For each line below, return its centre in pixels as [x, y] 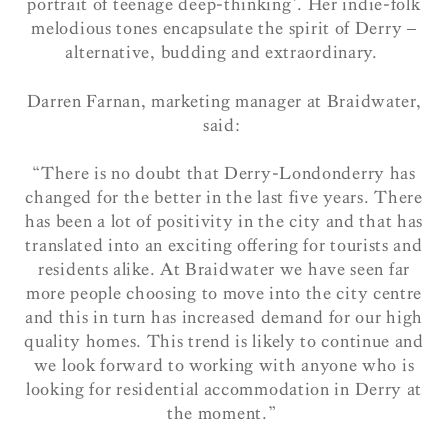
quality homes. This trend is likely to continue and [224, 342]
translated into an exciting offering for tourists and [224, 246]
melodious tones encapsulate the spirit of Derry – [224, 29]
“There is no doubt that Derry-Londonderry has [224, 174]
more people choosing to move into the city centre [224, 294]
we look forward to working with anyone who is [224, 366]
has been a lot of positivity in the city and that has [224, 222]
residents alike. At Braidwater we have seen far [224, 270]
